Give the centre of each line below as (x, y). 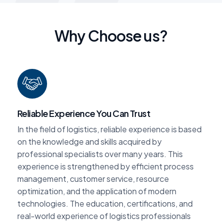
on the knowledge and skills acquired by (89, 141)
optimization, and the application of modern (97, 191)
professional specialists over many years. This (100, 154)
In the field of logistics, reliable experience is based (110, 129)
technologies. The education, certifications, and (105, 203)
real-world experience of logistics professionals (104, 216)
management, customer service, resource (93, 178)
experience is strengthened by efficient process (106, 166)
